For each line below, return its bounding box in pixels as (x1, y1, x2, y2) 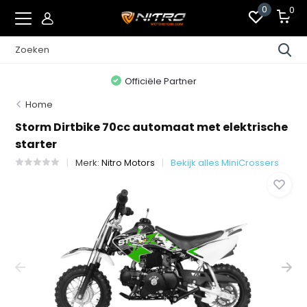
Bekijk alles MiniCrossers (171, 156, 280, 169)
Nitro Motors (101, 156, 156, 169)
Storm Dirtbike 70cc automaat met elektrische (15, 119, 288, 135)
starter (15, 136, 58, 152)
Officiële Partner (124, 74, 197, 88)
